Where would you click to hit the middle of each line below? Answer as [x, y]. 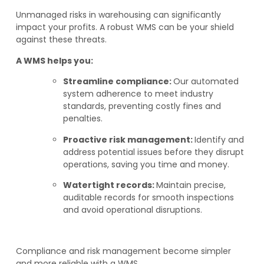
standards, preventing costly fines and [142, 106]
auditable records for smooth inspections [148, 197]
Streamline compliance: [118, 82]
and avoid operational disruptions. [132, 209]
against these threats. [61, 40]
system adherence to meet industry [138, 94]
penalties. [82, 119]
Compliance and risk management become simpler [123, 251]
